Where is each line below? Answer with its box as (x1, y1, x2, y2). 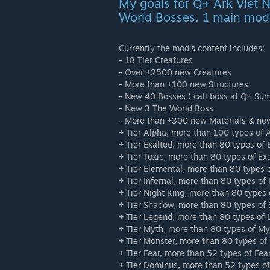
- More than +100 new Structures (119, 79, 248, 89)
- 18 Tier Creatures (119, 55, 193, 65)
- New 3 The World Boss (119, 103, 213, 113)
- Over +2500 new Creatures (119, 67, 231, 77)
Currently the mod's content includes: (119, 43, 265, 53)
